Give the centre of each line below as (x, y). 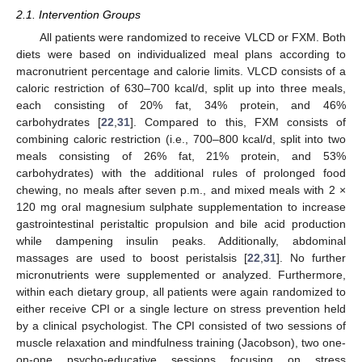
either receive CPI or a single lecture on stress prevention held (181, 308)
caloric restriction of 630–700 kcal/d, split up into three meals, (181, 88)
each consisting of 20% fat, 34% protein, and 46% (181, 105)
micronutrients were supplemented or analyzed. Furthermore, (181, 274)
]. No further (311, 257)
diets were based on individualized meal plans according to (181, 54)
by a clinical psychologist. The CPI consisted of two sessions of (181, 325)
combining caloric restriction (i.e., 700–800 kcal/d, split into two (181, 139)
